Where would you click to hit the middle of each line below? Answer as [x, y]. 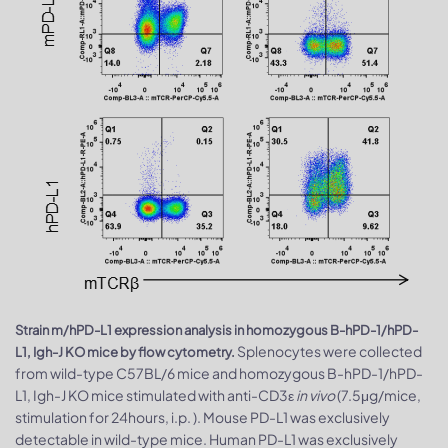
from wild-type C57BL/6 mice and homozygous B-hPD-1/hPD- [219, 373]
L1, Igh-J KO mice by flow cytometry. [126, 352]
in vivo [315, 395]
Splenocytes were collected [329, 351]
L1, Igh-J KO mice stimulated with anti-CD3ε [155, 395]
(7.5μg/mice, [378, 395]
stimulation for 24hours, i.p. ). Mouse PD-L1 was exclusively [202, 417]
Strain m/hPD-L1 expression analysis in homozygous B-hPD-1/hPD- [216, 330]
